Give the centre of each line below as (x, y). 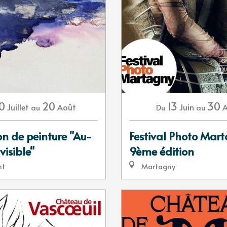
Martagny (157, 166)
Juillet (18, 107)
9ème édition (162, 151)
